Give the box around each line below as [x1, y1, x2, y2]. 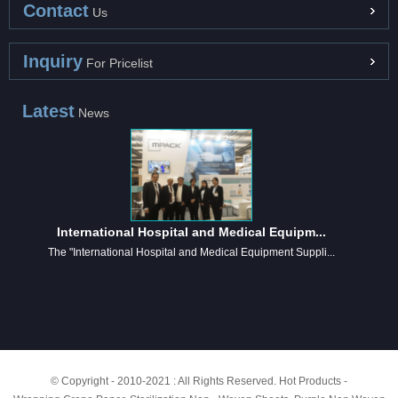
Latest [22, 101, 75, 122]
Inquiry [23, 52, 83, 72]
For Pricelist [83, 56, 153, 71]
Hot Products [279, 374, 341, 387]
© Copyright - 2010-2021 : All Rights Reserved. [51, 374, 279, 387]
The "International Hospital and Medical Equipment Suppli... [47, 245, 335, 259]
